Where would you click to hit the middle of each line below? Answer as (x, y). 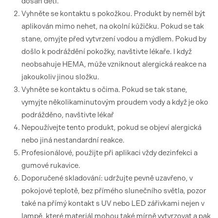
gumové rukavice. (51, 165)
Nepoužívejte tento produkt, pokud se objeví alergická (111, 127)
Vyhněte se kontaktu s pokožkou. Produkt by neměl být (113, 14)
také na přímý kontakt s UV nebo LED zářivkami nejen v (113, 203)
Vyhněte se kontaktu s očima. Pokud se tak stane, (104, 90)
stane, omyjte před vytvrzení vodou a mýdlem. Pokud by (114, 39)
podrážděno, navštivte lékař (68, 115)
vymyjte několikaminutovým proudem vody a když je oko (115, 102)
